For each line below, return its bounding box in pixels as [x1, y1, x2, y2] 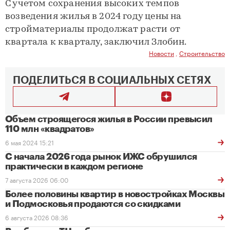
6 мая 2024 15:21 [5, 137, 54, 147]
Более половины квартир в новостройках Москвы [5, 189, 225, 199]
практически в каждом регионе [5, 162, 143, 171]
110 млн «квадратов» [5, 124, 94, 133]
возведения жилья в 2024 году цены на [5, 12, 182, 22]
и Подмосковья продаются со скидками [5, 199, 181, 208]
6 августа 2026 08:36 [5, 212, 68, 222]
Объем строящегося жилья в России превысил [5, 114, 213, 124]
